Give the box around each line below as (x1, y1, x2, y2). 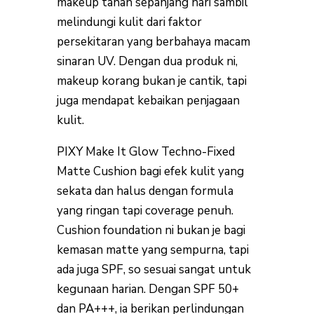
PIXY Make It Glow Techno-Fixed (56, 144, 235, 160)
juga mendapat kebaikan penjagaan (56, 93, 240, 109)
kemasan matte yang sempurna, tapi (56, 242, 249, 258)
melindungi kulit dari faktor (56, 14, 202, 30)
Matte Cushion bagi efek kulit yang (56, 163, 244, 179)
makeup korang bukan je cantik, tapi (56, 73, 247, 89)
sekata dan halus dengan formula (56, 183, 233, 199)
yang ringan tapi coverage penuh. (56, 203, 233, 219)
